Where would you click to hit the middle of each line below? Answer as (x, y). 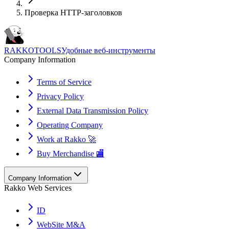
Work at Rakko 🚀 (66, 140)
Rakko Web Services (38, 188)
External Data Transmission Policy (93, 111)
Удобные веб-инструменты (108, 51)
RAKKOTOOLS (33, 51)
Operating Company (70, 125)
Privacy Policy (60, 97)
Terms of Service (64, 82)
